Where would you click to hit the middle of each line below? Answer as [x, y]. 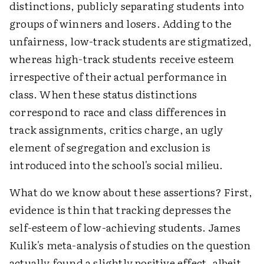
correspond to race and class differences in [118, 112]
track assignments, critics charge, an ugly [116, 129]
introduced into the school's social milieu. [116, 165]
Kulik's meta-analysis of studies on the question [130, 245]
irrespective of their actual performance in [118, 76]
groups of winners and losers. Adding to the [121, 23]
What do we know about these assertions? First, [131, 192]
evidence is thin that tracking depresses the [120, 209]
